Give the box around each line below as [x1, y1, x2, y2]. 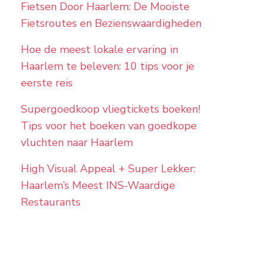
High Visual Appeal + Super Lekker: [20, 162, 195, 176]
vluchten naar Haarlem [20, 135, 133, 150]
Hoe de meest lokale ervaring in [20, 42, 178, 57]
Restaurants [20, 195, 80, 210]
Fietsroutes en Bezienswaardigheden [20, 16, 201, 31]
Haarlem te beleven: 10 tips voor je [20, 59, 194, 74]
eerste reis [20, 76, 73, 91]
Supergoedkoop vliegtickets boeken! [20, 102, 200, 117]
